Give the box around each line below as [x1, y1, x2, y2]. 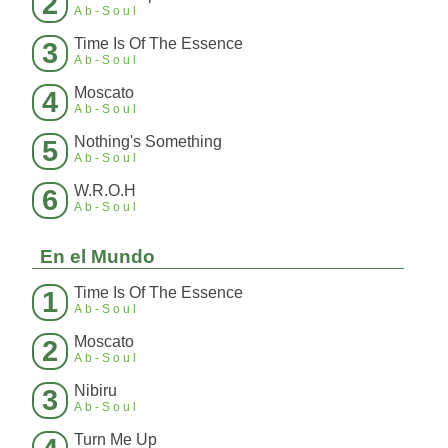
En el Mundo [40, 246, 155, 268]
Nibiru [74, 382, 117, 400]
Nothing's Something [74, 133, 222, 151]
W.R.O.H [74, 182, 136, 200]
